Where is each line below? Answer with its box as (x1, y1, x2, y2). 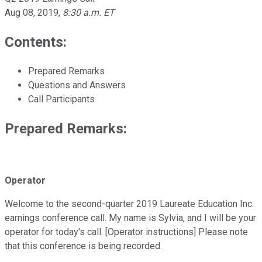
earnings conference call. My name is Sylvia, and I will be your (5, 212, 256, 224)
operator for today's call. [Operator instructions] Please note (5, 226, 248, 238)
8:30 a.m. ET (63, 6, 115, 18)
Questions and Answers (28, 79, 126, 91)
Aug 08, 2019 (5, 6, 58, 18)
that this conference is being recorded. (5, 240, 162, 252)
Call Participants (28, 93, 95, 105)
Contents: (5, 33, 67, 50)
